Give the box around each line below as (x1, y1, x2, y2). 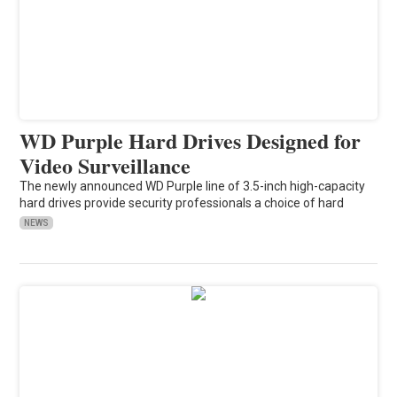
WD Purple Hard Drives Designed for (19, 124, 362, 156)
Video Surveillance (19, 149, 191, 181)
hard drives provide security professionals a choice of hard (19, 195, 345, 210)
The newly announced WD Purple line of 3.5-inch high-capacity (19, 178, 366, 193)
